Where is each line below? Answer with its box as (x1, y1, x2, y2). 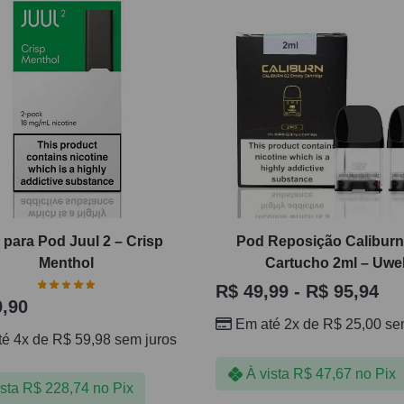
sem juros (111, 331, 177, 347)
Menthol (39, 255, 95, 271)
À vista (245, 365, 289, 381)
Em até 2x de (234, 317, 323, 333)
